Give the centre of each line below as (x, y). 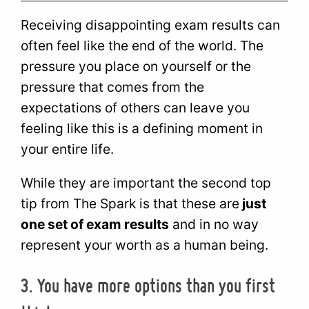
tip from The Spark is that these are (130, 204)
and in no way (214, 225)
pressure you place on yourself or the (136, 66)
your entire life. (68, 149)
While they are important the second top (146, 183)
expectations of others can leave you (136, 107)
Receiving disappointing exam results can (151, 24)
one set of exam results (95, 225)
